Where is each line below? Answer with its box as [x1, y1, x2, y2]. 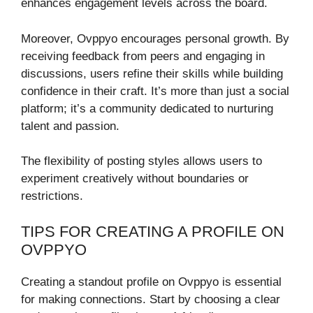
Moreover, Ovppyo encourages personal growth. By [21, 31, 289, 45]
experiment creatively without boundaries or [21, 172, 249, 186]
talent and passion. [21, 119, 119, 133]
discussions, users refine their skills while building [21, 66, 283, 80]
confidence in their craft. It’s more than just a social [21, 84, 289, 98]
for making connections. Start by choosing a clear [21, 292, 280, 306]
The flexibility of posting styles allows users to [21, 154, 262, 168]
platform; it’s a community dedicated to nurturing [21, 101, 273, 115]
